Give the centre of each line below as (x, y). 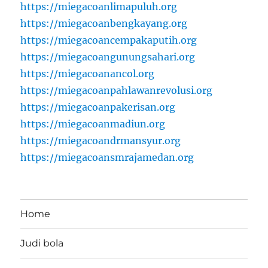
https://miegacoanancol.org (88, 73)
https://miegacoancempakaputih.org (109, 40)
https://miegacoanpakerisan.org (98, 107)
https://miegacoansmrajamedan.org (107, 157)
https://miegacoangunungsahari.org (108, 57)
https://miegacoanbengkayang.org (104, 23)
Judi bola (42, 243)
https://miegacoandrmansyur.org (101, 140)
